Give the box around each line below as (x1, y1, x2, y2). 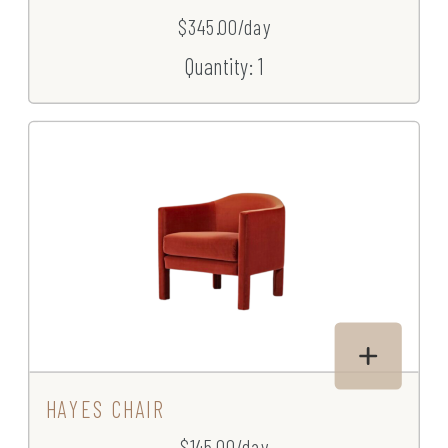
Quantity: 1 (184, 52, 264, 80)
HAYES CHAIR (46, 395, 164, 423)
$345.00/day (177, 14, 271, 40)
